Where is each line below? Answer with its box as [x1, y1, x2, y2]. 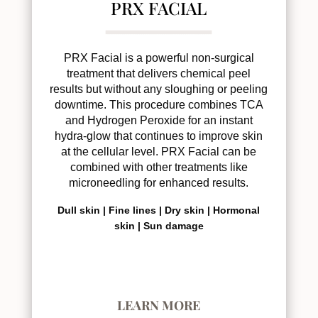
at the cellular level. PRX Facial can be [61, 145, 257, 158]
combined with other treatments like [70, 160, 248, 173]
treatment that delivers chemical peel [67, 67, 251, 79]
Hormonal [213, 204, 261, 216]
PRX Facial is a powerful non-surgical [63, 51, 254, 64]
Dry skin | [165, 204, 214, 216]
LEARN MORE [117, 296, 201, 314]
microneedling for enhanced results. [69, 176, 249, 189]
